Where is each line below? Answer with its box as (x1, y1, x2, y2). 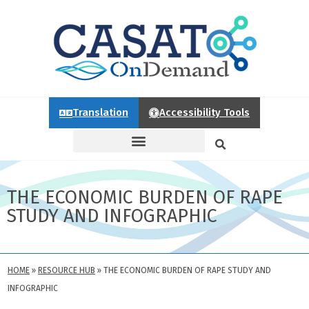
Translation (72, 106, 128, 119)
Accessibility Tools (159, 106, 250, 119)
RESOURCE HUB (38, 266, 95, 275)
